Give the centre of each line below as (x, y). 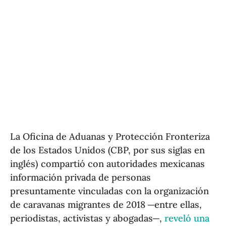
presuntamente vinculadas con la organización (110, 191)
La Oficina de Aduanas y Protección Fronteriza (110, 136)
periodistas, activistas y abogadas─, (88, 218)
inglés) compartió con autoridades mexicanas (108, 163)
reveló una (187, 218)
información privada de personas (81, 177)
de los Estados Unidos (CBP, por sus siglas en (108, 150)
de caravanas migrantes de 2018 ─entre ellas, (106, 204)
